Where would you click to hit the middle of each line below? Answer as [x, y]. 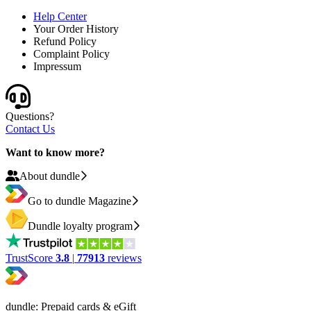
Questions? [30, 117]
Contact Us [30, 129]
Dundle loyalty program [80, 226]
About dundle [50, 176]
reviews [125, 258]
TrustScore [31, 258]
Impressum [57, 67]
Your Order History [76, 29]
